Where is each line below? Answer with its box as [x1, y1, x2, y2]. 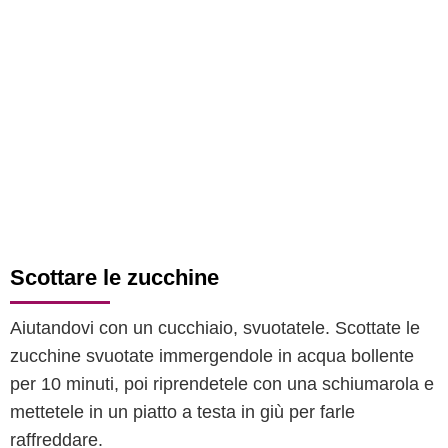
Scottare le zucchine [10, 265, 219, 290]
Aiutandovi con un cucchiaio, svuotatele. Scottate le [10, 318, 420, 338]
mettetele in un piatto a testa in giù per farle [10, 402, 355, 422]
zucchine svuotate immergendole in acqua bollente [10, 346, 414, 366]
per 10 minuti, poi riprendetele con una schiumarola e [10, 374, 434, 394]
